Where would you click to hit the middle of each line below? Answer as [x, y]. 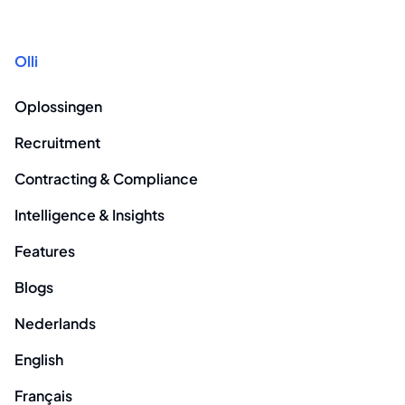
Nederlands [55, 323]
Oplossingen [58, 106]
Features [45, 251]
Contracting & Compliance [106, 179]
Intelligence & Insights [89, 215]
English [39, 359]
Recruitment [57, 142]
